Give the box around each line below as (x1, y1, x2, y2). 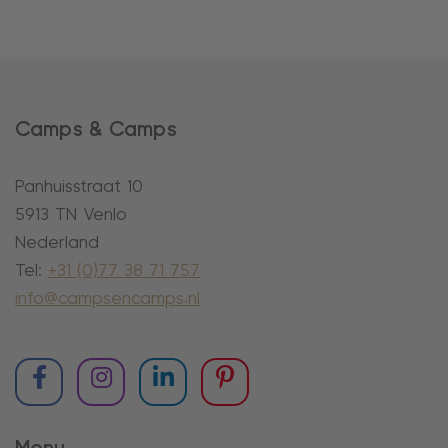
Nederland (15, 234, 99, 252)
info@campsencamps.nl (15, 290, 200, 308)
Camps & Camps (15, 119, 177, 140)
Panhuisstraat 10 (15, 178, 143, 196)
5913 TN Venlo (15, 206, 127, 224)
